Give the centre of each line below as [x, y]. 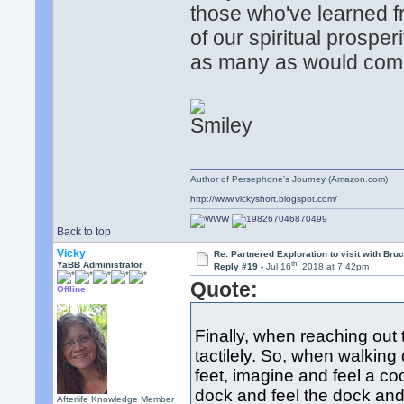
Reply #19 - [239, 267]
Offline [72, 289]
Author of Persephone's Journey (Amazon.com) [289, 179]
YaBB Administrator [100, 265]
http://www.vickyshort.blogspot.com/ [264, 199]
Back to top [84, 232]
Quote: [225, 290]
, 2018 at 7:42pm [332, 267]
